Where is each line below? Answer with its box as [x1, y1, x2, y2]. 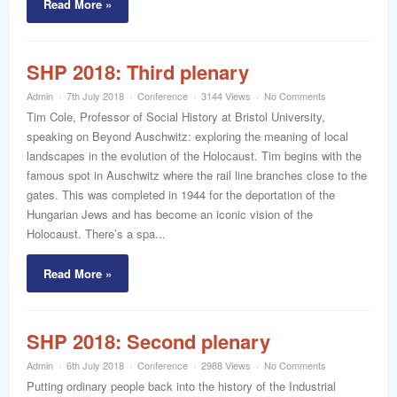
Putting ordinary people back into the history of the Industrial [27, 378, 336, 394]
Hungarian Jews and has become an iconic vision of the [27, 206, 313, 222]
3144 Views [201, 89, 251, 103]
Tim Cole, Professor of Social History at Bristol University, [27, 108, 325, 125]
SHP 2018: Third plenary [27, 58, 249, 86]
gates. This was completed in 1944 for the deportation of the [27, 186, 335, 203]
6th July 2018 [66, 358, 124, 372]
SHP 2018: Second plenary [27, 327, 270, 355]
